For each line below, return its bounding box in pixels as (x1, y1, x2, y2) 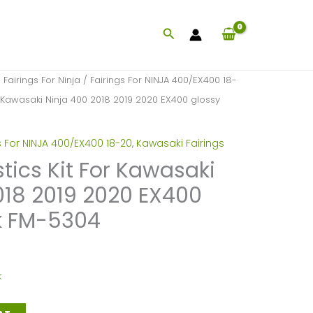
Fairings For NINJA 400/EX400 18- (89, 73, 237, 87)
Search (161, 25, 206, 43)
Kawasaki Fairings (136, 136, 224, 150)
